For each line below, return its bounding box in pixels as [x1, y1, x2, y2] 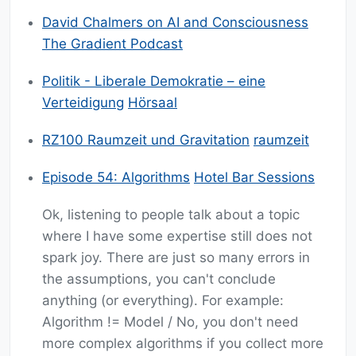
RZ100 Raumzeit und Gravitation [42, 132, 250, 149]
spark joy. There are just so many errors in [42, 250, 310, 266]
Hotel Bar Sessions [194, 169, 315, 186]
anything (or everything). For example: [42, 292, 284, 309]
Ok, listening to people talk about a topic [42, 207, 300, 223]
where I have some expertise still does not [42, 228, 312, 245]
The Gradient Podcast [42, 36, 183, 52]
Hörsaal [128, 95, 177, 111]
